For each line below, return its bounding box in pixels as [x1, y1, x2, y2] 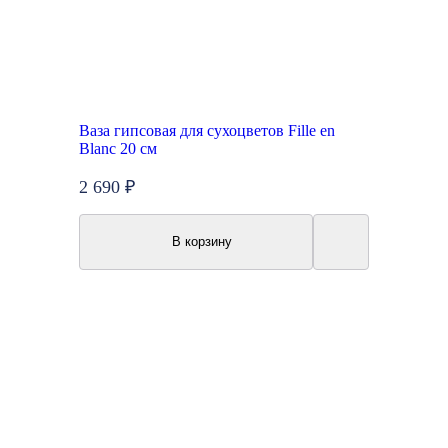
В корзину [172, 233, 232, 249]
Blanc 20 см [79, 140, 157, 158]
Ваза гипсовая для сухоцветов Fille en [79, 122, 335, 140]
